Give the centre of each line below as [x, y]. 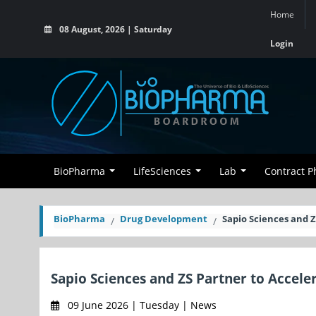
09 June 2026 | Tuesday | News [141, 305]
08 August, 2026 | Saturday [115, 29]
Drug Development [164, 219]
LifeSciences [162, 171]
